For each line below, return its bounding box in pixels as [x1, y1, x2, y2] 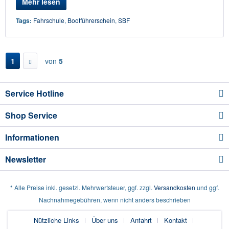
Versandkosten [153, 183, 195, 192]
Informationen [5, 131, 59, 143]
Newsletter [5, 153, 46, 165]
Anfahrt [130, 215, 152, 225]
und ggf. [195, 183, 219, 192]
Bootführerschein [67, 16, 115, 25]
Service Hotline [5, 87, 64, 99]
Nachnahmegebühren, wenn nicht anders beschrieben [38, 195, 191, 204]
